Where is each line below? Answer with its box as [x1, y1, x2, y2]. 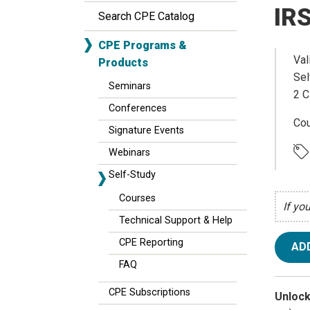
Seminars [109, 80, 151, 92]
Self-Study [109, 169, 156, 181]
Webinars [109, 147, 150, 158]
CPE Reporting [119, 237, 183, 248]
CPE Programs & [98, 39, 187, 52]
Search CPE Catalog [98, 10, 194, 23]
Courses [119, 192, 156, 204]
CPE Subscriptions [109, 286, 190, 298]
